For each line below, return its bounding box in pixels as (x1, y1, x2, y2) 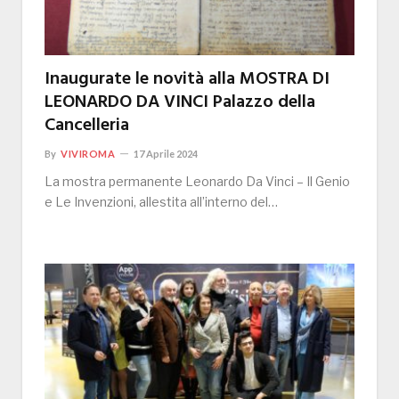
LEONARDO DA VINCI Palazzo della (45, 88, 315, 118)
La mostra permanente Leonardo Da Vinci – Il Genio (45, 174, 350, 190)
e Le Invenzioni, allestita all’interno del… (45, 194, 278, 210)
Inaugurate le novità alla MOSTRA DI (45, 65, 330, 94)
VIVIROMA (61, 148, 116, 160)
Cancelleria (45, 111, 129, 141)
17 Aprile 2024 (134, 148, 199, 160)
